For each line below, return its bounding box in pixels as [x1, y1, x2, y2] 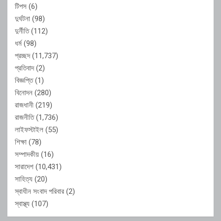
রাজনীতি [15, 112, 34, 122]
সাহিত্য [15, 174, 33, 184]
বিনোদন [15, 88, 33, 97]
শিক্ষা [15, 137, 27, 147]
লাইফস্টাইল [15, 125, 43, 134]
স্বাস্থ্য [15, 199, 30, 208]
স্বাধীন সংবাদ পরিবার [15, 186, 64, 196]
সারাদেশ [15, 162, 34, 171]
